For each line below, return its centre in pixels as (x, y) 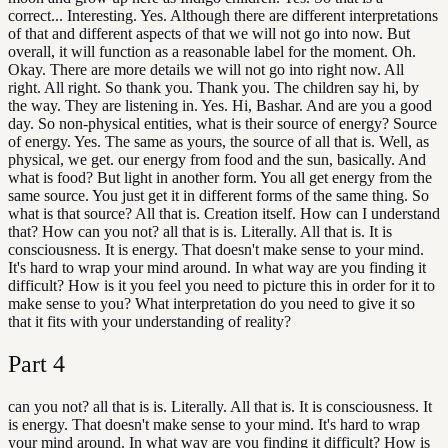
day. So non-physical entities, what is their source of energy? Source (222, 124)
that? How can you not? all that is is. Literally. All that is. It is (200, 232)
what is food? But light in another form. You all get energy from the (220, 178)
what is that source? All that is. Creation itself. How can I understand (224, 214)
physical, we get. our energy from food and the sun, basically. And (217, 160)
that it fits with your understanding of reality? (149, 322)
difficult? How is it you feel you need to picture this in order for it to (221, 286)
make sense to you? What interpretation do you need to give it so (211, 304)
